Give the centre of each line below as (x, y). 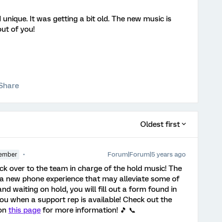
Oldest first (160, 124)
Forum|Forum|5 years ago (147, 154)
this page (25, 210)
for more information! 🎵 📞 (88, 210)
